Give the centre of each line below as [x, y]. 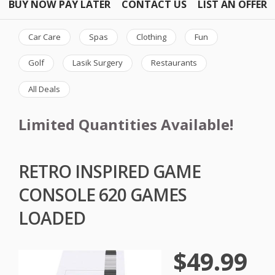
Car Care [45, 37]
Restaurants [174, 63]
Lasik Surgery [98, 63]
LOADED [52, 218]
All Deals [44, 89]
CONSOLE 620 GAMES [103, 194]
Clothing [151, 37]
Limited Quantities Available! [126, 125]
